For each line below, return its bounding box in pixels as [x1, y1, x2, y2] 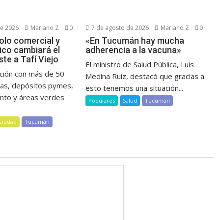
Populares [88, 96, 115, 104]
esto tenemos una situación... [85, 82, 184, 93]
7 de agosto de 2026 [90, 23, 149, 32]
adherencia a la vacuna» [85, 44, 182, 55]
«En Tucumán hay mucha [85, 35, 185, 46]
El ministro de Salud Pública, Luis [85, 59, 194, 69]
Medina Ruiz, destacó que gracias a [85, 71, 205, 81]
